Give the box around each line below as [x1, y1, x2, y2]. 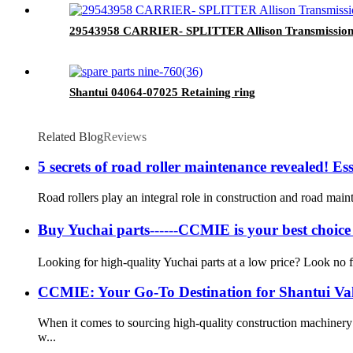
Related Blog [38, 129, 103, 143]
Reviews [103, 129, 147, 143]
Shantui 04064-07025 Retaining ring [69, 85, 255, 98]
